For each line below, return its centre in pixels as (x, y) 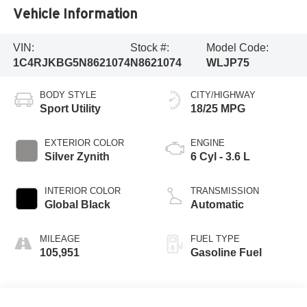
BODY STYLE (68, 95)
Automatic (217, 205)
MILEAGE (60, 239)
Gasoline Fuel (226, 253)
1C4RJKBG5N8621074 (71, 62)
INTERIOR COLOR (82, 191)
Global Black (77, 205)
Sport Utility (70, 109)
